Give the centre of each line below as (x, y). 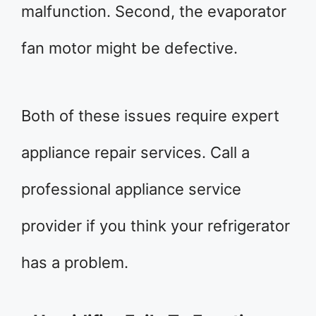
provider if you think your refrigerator (156, 226)
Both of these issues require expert (150, 116)
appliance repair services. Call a (135, 153)
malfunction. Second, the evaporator (154, 12)
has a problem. (75, 263)
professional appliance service (131, 189)
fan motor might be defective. (129, 48)
